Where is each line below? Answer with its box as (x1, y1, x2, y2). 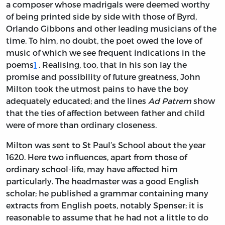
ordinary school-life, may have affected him (6, 164, 178, 174)
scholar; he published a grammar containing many (6, 188, 208, 198)
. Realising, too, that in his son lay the (37, 60, 187, 70)
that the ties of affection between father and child (6, 108, 205, 118)
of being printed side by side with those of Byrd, (6, 12, 197, 22)
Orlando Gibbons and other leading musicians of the (6, 24, 216, 34)
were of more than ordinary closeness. (6, 120, 157, 130)
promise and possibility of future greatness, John (6, 72, 200, 82)
